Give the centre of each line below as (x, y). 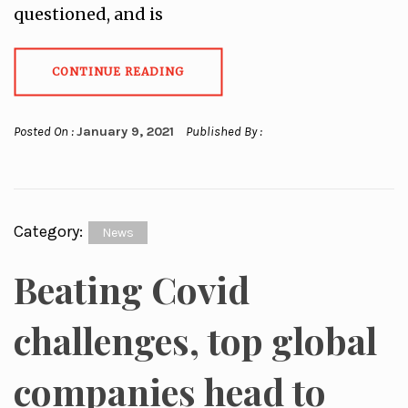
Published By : (223, 132)
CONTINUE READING (118, 71)
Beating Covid (132, 289)
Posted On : (45, 132)
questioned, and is (88, 14)
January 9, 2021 (125, 132)
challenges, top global (195, 340)
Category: (50, 231)
